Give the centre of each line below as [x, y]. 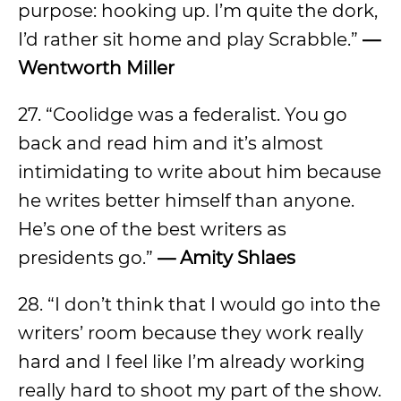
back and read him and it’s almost [171, 143]
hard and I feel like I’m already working [192, 362]
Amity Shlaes [240, 258]
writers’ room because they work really [191, 333]
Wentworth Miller [96, 68]
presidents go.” [88, 258]
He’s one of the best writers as [152, 229]
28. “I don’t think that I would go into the [199, 304]
